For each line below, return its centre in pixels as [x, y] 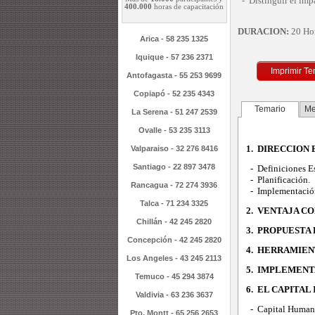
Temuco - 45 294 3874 [174, 276]
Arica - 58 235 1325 [174, 39]
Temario [270, 109]
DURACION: [263, 31]
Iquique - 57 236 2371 [174, 57]
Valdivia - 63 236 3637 [174, 295]
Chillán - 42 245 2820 [174, 221]
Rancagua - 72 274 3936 [174, 185]
